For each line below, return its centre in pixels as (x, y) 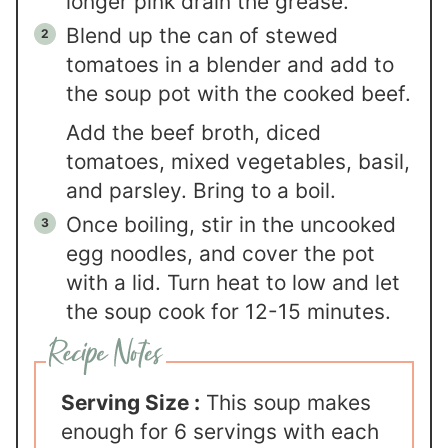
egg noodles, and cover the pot (221, 253)
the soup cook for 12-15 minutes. (232, 311)
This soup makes (286, 402)
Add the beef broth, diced (194, 132)
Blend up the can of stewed (202, 35)
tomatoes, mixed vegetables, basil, (238, 161)
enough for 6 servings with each (220, 431)
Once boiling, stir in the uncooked (231, 224)
